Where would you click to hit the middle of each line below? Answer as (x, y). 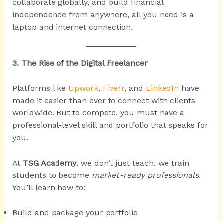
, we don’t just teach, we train (133, 163)
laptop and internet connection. (72, 27)
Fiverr (113, 88)
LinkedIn (162, 88)
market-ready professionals (145, 175)
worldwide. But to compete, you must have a (98, 113)
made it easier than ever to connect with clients (104, 101)
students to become (52, 175)
